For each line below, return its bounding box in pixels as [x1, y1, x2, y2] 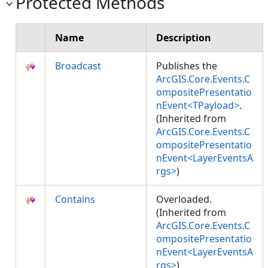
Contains [55, 193, 95, 206]
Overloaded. [156, 193, 214, 206]
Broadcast [55, 59, 101, 72]
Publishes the [156, 59, 217, 72]
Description [156, 31, 211, 44]
